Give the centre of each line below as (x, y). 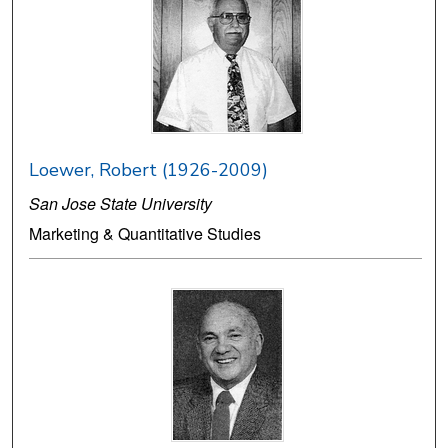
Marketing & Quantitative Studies (145, 234)
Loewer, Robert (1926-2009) (149, 170)
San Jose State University (121, 204)
